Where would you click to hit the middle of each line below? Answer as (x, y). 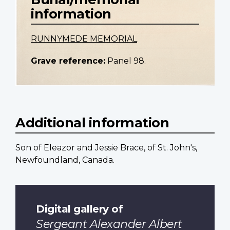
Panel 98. (127, 61)
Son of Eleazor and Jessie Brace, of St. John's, (106, 148)
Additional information (92, 123)
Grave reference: (68, 61)
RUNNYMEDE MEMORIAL (84, 39)
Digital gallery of (79, 208)
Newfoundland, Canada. (65, 160)
